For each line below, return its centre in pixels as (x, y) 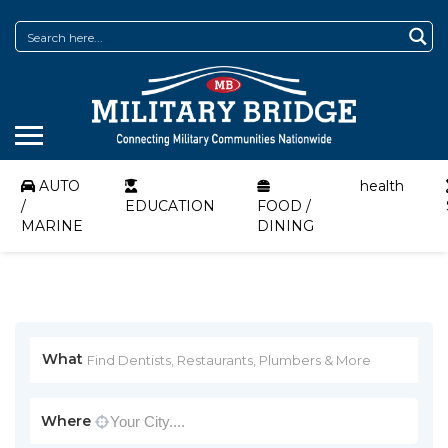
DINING (285, 226)
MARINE (52, 226)
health (382, 186)
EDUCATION (170, 206)
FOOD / (284, 206)
